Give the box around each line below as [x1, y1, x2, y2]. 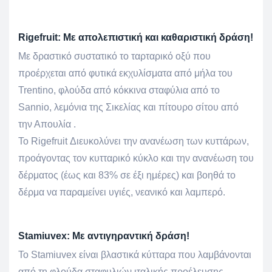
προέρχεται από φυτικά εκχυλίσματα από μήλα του [18, 68, 233, 79]
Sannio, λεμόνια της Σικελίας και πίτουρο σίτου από [18, 102, 239, 113]
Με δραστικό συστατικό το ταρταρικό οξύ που [18, 51, 211, 62]
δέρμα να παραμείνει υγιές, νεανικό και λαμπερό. [18, 187, 225, 198]
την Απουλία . [18, 119, 76, 130]
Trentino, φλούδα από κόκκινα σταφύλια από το [18, 85, 220, 96]
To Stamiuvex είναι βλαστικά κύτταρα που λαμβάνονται [18, 250, 251, 260]
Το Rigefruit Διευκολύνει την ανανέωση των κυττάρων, [18, 136, 249, 147]
